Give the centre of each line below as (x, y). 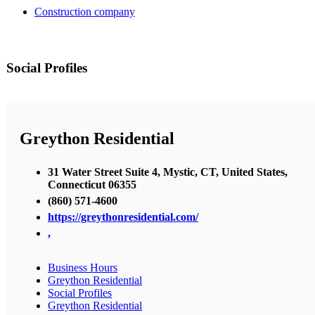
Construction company (85, 12)
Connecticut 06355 (92, 184)
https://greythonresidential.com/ (123, 217)
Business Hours (83, 267)
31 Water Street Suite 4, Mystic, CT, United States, (168, 172)
